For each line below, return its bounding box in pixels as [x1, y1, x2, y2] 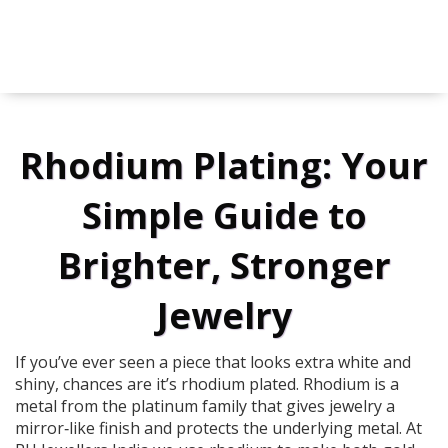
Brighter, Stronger [57, 241, 391, 291]
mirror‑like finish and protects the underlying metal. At [15, 417, 422, 440]
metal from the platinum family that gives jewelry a [15, 395, 395, 418]
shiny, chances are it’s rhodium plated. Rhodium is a [15, 373, 399, 396]
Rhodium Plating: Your [20, 141, 428, 191]
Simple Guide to [81, 191, 367, 241]
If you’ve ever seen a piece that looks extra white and [15, 351, 411, 374]
